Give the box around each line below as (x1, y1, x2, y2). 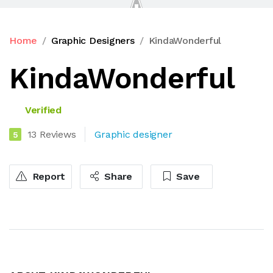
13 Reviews (27, 128, 76, 140)
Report (29, 170, 66, 182)
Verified (22, 104, 62, 116)
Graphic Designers (51, 34, 135, 46)
